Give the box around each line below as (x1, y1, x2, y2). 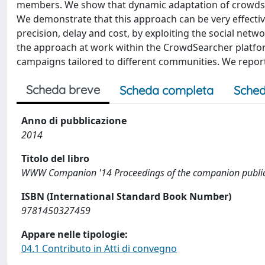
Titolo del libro (21, 152, 89, 165)
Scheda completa (119, 83, 214, 98)
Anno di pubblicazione (21, 114, 127, 127)
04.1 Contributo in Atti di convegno (21, 242, 177, 255)
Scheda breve (26, 82, 100, 97)
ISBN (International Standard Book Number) (21, 190, 231, 203)
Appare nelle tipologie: (21, 228, 128, 241)
